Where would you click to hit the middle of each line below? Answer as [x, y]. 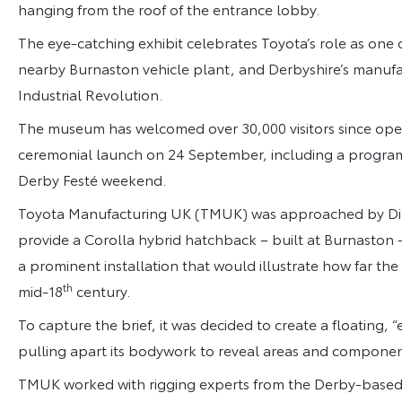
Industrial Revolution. [92, 93]
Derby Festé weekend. [94, 179]
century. [105, 290]
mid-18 [40, 290]
